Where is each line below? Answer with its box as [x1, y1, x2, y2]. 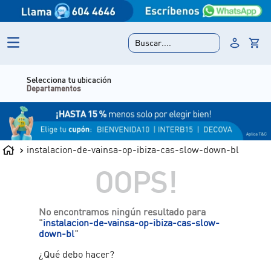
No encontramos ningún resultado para [39, 205, 206, 218]
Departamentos [74, 82, 129, 93]
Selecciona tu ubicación [74, 73, 160, 85]
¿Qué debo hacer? [39, 247, 115, 260]
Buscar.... [135, 38, 172, 48]
